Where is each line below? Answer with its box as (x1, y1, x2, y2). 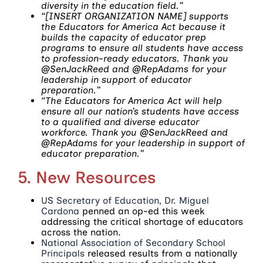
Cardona (41, 205, 79, 217)
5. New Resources (18, 167, 156, 187)
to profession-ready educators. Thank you (41, 52, 228, 64)
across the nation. (41, 226, 121, 238)
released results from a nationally (85, 247, 237, 259)
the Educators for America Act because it (41, 21, 225, 32)
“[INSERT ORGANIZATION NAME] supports (41, 10, 228, 22)
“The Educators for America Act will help (41, 95, 222, 106)
